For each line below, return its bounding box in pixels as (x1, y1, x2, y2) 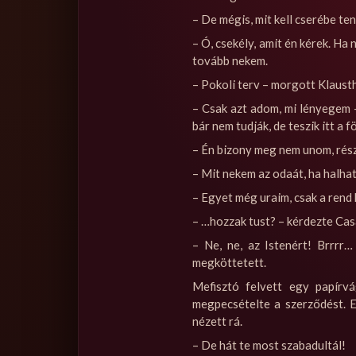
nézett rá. (192, 313, 242, 328)
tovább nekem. (192, 52, 268, 68)
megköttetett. (192, 254, 266, 269)
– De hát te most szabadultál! (192, 337, 346, 352)
